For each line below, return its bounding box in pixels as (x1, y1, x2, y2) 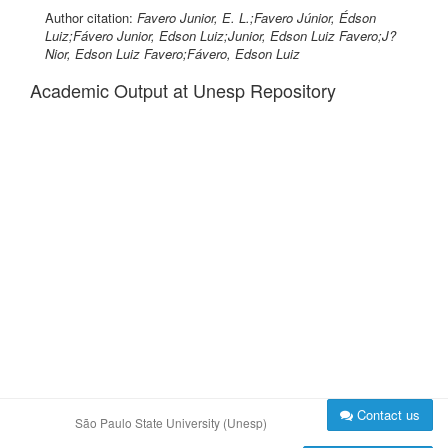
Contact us (353, 405, 420, 424)
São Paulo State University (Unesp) (75, 414, 267, 431)
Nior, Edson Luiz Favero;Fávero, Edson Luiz (45, 44, 300, 63)
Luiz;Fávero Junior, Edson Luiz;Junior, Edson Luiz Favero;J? (45, 26, 396, 45)
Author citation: (45, 8, 137, 27)
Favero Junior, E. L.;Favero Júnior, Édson (137, 8, 376, 27)
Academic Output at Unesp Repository (30, 77, 336, 103)
